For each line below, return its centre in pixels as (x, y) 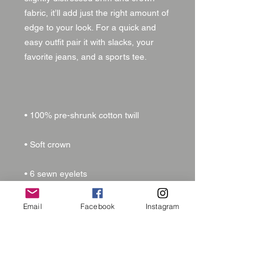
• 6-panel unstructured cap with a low (96, 232)
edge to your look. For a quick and (90, 27)
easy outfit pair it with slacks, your (89, 42)
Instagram (162, 206)
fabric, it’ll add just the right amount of (97, 12)
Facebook (97, 206)
